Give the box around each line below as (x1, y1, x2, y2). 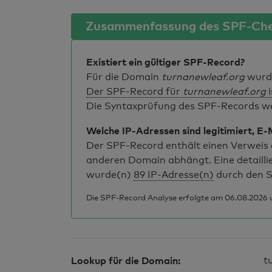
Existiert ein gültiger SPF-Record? (86, 56, 245, 68)
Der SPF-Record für (86, 86, 183, 97)
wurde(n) (86, 169, 134, 180)
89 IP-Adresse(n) (134, 169, 214, 180)
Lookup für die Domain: (71, 254, 180, 267)
